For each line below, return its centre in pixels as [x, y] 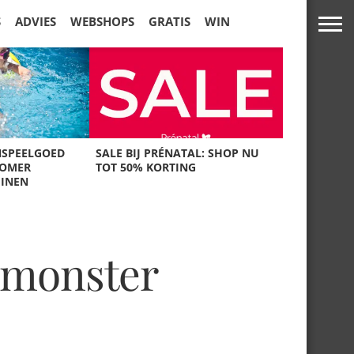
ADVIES [36, 21]
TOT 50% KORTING [146, 167]
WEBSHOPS [102, 21]
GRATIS [169, 21]
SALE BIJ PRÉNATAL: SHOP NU [178, 153]
